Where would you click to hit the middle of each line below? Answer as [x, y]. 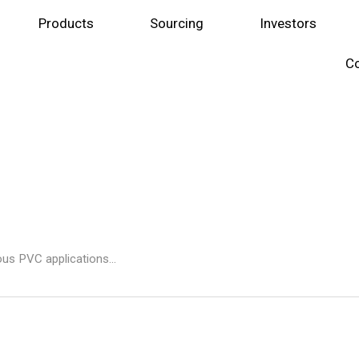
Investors [288, 24]
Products [66, 24]
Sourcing [176, 24]
